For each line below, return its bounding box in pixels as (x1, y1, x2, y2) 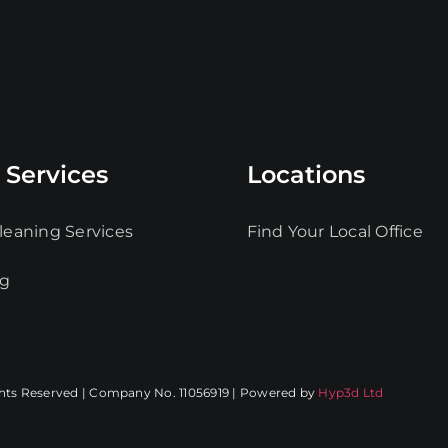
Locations (246, 160, 365, 190)
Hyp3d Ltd (318, 385, 384, 401)
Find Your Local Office (246, 222, 423, 242)
